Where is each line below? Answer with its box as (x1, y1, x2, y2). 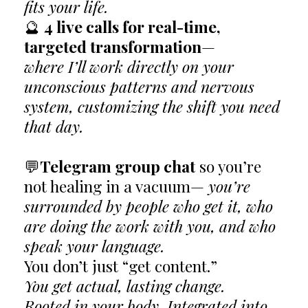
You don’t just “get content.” (24, 255, 217, 277)
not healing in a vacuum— (24, 175, 208, 197)
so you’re (195, 155, 261, 177)
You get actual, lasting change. (24, 275, 225, 297)
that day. (24, 115, 84, 137)
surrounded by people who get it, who (24, 195, 273, 217)
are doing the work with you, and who (24, 215, 276, 237)
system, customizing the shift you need (24, 96, 280, 118)
